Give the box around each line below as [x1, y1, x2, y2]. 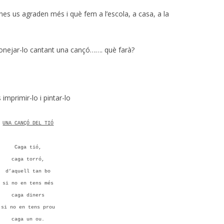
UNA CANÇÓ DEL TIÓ [2, 120, 54, 126]
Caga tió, [14, 144, 42, 150]
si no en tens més [2, 180, 54, 186]
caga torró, [11, 156, 45, 162]
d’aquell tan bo [5, 168, 51, 174]
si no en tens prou [1, 204, 55, 210]
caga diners [11, 192, 45, 198]
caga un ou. [11, 216, 45, 222]
